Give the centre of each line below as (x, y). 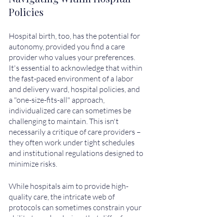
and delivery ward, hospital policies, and (75, 89)
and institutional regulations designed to (77, 153)
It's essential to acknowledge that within (76, 68)
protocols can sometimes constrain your (76, 208)
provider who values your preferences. (73, 57)
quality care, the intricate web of (62, 197)
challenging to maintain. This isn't (64, 121)
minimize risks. (33, 164)
